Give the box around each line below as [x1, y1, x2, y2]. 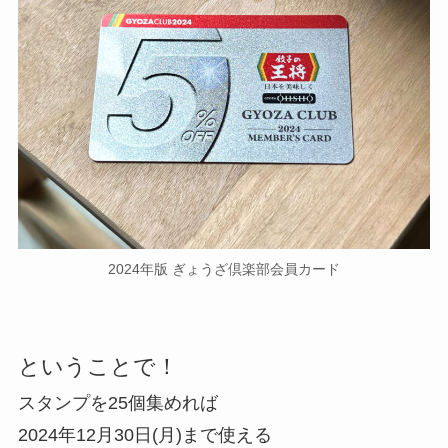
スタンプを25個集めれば [17, 393, 218, 414]
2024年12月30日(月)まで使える [17, 425, 272, 446]
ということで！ [17, 354, 178, 380]
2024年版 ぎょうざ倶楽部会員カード [108, 261, 340, 278]
